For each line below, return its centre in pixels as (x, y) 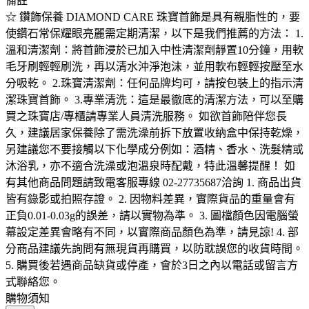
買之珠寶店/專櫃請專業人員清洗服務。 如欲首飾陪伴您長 (146, 117)
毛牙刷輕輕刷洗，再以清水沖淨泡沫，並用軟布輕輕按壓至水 (154, 67)
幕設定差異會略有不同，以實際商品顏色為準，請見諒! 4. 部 (152, 232)
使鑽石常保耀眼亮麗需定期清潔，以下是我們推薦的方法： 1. (154, 34)
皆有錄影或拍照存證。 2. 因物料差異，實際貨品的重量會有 (150, 199)
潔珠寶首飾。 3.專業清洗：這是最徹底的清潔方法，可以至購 (154, 100)
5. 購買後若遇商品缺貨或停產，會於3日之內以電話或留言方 (152, 266)
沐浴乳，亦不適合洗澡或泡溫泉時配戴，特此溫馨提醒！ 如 (150, 166)
